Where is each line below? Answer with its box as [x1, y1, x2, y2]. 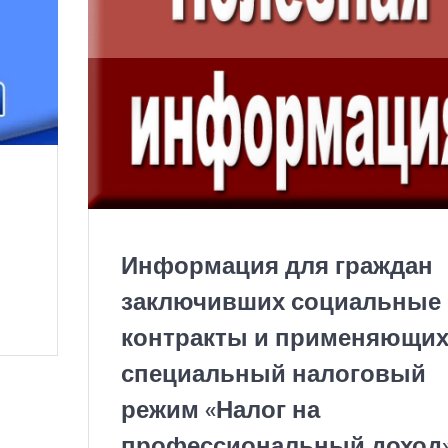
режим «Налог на [120, 394, 320, 425]
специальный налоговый [120, 358, 426, 389]
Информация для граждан [120, 250, 433, 281]
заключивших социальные [120, 286, 441, 317]
